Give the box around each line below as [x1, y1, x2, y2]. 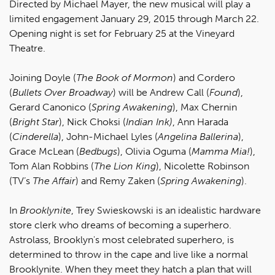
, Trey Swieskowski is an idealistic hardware [71, 204, 261, 216]
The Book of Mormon [76, 72, 173, 83]
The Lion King [94, 160, 156, 172]
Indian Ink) [126, 116, 172, 128]
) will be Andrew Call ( [113, 87, 209, 98]
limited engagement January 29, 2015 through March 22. [9, 13, 259, 25]
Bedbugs [79, 145, 117, 157]
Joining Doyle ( [9, 72, 76, 83]
